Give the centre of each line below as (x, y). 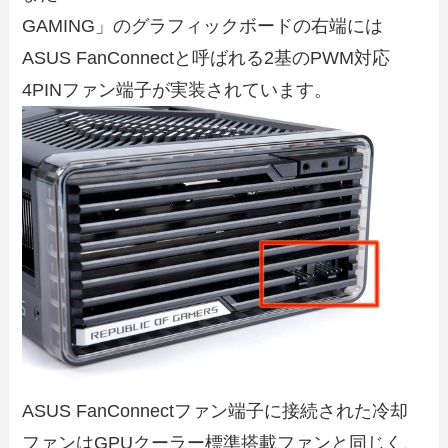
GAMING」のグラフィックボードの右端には (203, 25)
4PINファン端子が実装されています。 (177, 89)
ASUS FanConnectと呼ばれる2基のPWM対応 (206, 57)
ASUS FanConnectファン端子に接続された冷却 (215, 411)
